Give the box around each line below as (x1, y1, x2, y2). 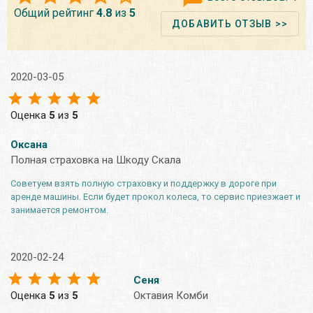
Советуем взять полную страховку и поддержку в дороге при (10, 177, 277, 189)
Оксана (10, 138, 48, 151)
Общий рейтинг (14, 6, 96, 20)
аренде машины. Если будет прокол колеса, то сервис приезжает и (10, 191, 300, 202)
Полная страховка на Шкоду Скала (10, 153, 181, 166)
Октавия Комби (133, 289, 208, 302)
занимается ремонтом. (10, 204, 108, 215)
